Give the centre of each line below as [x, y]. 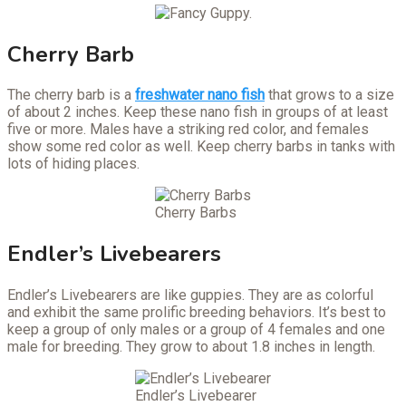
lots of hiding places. [73, 164]
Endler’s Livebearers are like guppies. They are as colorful [190, 295]
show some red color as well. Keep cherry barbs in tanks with [201, 147]
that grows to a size [329, 95]
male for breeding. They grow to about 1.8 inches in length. [191, 347]
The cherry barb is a [71, 95]
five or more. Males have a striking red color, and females [188, 130]
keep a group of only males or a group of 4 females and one [196, 330]
